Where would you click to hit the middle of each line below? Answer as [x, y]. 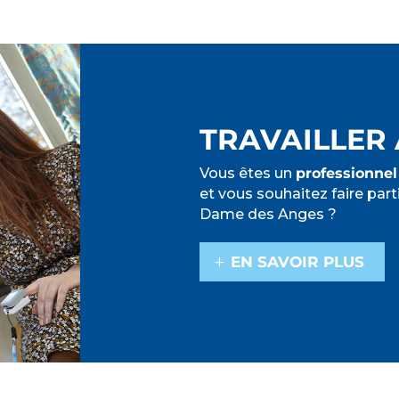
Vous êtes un [248, 173]
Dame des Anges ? [268, 214]
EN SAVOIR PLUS [297, 261]
